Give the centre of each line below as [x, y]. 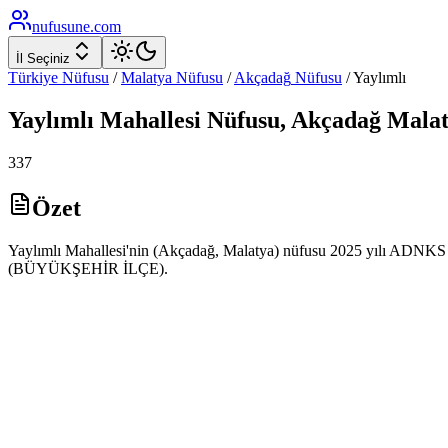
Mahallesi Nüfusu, [192, 119]
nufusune [61, 26]
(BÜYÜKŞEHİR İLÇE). [88, 268]
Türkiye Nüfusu [58, 77]
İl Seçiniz [43, 58]
